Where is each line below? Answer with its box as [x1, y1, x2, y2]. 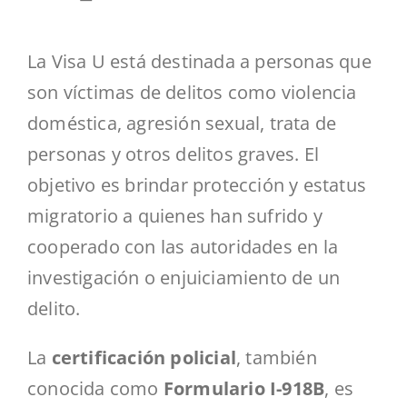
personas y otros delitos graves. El [27, 142, 320, 167]
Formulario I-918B [163, 376, 325, 402]
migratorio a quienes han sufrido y [27, 203, 323, 229]
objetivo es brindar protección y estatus [27, 173, 367, 198]
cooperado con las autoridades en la [27, 234, 339, 260]
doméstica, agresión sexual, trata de [27, 111, 337, 136]
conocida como [27, 376, 164, 402]
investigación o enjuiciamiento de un [27, 265, 341, 291]
